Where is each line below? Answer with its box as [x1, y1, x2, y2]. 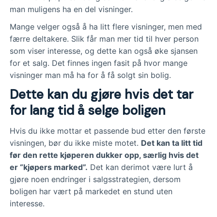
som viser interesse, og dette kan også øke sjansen [10, 46, 198, 56]
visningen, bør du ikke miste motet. [10, 138, 141, 148]
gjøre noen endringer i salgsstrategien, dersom [10, 174, 181, 185]
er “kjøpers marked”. [10, 162, 88, 172]
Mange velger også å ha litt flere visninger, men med [10, 22, 202, 32]
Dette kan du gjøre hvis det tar [10, 86, 193, 103]
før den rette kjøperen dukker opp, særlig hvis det [10, 150, 199, 160]
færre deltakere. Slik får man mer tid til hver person [10, 34, 199, 44]
